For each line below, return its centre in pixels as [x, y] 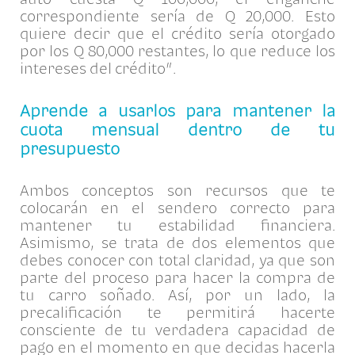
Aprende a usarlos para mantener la [177, 110]
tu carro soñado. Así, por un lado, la [177, 294]
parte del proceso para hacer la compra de [177, 277]
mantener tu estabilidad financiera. [177, 225]
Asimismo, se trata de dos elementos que [177, 242]
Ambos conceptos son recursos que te [177, 190]
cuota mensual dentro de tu [177, 129]
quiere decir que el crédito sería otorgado [177, 33]
